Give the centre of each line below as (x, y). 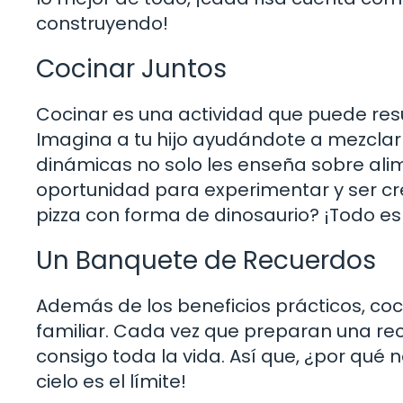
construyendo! (102, 23)
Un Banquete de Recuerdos (206, 260)
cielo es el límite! (111, 381)
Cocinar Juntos (131, 68)
